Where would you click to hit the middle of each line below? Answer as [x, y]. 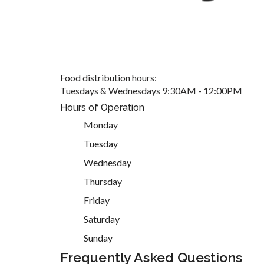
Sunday [98, 237]
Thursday [103, 181]
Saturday [102, 219]
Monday [101, 124]
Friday [97, 200]
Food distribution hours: [108, 77]
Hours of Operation [102, 107]
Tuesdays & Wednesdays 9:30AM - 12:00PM [151, 90]
